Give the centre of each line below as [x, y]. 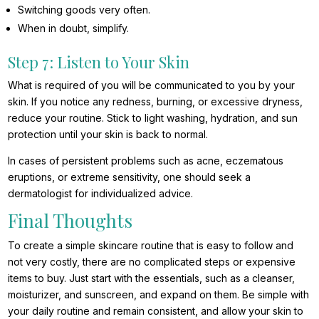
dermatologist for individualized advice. [101, 194]
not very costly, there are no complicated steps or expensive [152, 262]
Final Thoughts [70, 221]
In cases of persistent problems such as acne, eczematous [146, 161]
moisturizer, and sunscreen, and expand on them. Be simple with [159, 295]
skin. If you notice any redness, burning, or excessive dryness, [156, 102]
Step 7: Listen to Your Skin [99, 62]
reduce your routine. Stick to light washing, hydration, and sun [153, 118]
